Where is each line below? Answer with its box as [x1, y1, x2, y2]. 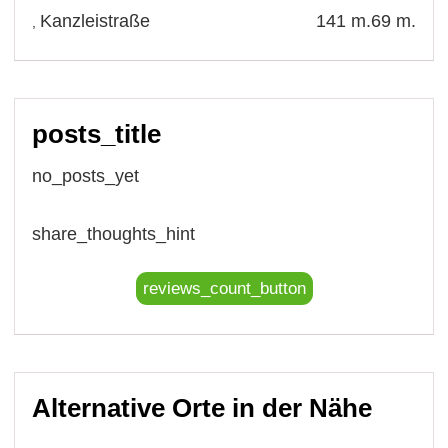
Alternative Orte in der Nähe [32, 392, 373, 423]
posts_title [32, 118, 162, 149]
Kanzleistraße [40, 10, 151, 31]
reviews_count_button [142, 278, 306, 298]
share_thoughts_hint [32, 223, 196, 244]
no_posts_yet [32, 165, 140, 186]
